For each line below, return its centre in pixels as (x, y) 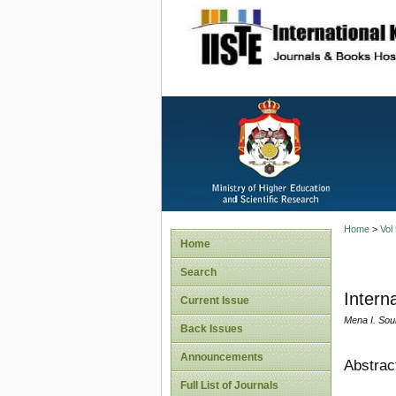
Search (198, 272)
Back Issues (212, 329)
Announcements (222, 357)
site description (332, 27)
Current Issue (215, 301)
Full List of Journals (229, 385)
